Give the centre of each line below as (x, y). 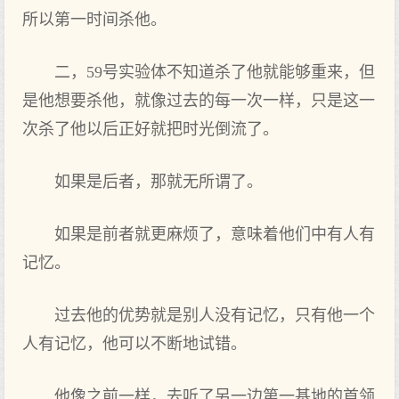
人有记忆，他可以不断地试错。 (134, 344)
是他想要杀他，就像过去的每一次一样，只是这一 (199, 101)
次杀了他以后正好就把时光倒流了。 (151, 129)
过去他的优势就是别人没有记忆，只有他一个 (215, 315)
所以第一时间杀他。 (94, 20)
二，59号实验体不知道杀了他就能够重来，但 (215, 72)
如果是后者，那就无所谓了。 (159, 182)
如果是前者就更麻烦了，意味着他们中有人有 (215, 234)
